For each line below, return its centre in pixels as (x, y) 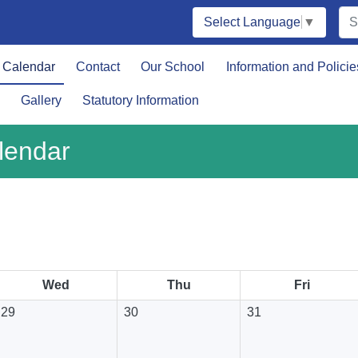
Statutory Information (140, 100)
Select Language (252, 22)
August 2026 (179, 245)
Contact (97, 67)
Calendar (28, 67)
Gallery (41, 100)
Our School (173, 67)
